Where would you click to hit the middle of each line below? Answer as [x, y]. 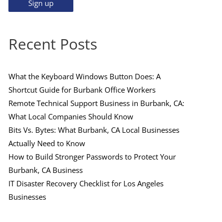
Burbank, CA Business [45, 170]
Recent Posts [53, 44]
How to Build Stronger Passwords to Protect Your [92, 157]
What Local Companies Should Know [71, 117]
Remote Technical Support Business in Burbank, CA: [96, 103]
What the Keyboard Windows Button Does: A [84, 77]
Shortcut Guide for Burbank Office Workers [82, 90]
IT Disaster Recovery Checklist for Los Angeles [86, 184]
